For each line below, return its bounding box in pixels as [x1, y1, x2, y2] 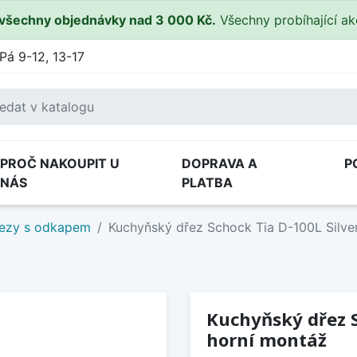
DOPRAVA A [182, 155, 257, 171]
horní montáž [206, 328, 327, 352]
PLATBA [182, 175, 233, 190]
